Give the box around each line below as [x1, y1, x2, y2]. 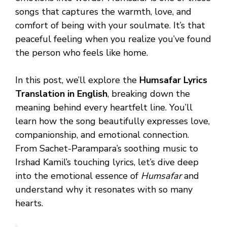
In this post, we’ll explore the [15, 74, 139, 87]
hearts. [15, 197, 43, 210]
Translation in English [15, 88, 107, 100]
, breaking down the [107, 88, 190, 100]
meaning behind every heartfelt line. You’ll [15, 101, 193, 114]
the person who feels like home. [15, 47, 148, 59]
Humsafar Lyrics [139, 74, 207, 87]
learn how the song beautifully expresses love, [15, 115, 210, 128]
